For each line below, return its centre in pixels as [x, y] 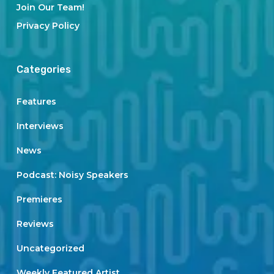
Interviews [40, 126]
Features [36, 102]
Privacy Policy [48, 26]
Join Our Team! [50, 7]
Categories [43, 69]
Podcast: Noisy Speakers [72, 175]
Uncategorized [50, 248]
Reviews [35, 224]
